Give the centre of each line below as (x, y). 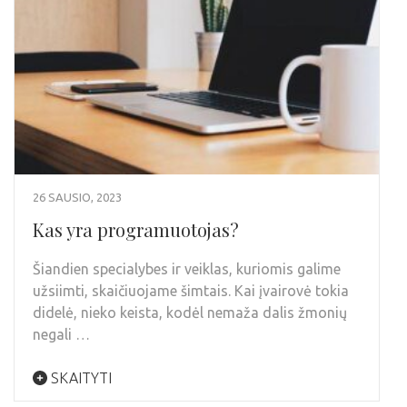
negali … (61, 334)
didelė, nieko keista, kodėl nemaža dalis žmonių (190, 312)
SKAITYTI (79, 377)
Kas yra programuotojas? (136, 229)
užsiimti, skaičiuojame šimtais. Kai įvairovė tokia (191, 290)
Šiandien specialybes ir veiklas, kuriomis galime (187, 268)
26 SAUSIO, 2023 (77, 197)
